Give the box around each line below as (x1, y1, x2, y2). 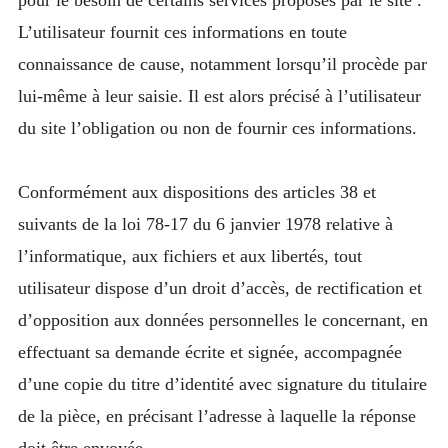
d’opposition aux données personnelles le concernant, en (17, 309, 428, 330)
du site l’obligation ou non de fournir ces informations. (17, 117, 417, 138)
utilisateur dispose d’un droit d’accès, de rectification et (17, 277, 422, 298)
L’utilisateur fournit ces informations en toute (17, 21, 347, 42)
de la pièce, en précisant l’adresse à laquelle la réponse (17, 405, 416, 426)
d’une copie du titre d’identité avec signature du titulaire (17, 373, 427, 394)
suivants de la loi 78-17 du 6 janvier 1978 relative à (17, 213, 393, 234)
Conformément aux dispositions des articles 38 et (17, 181, 376, 202)
